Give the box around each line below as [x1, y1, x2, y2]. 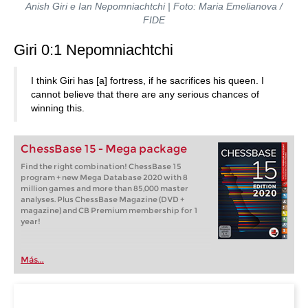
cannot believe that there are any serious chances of [31, 89, 259, 100]
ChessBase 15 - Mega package [21, 142, 187, 155]
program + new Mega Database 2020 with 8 [21, 173, 188, 182]
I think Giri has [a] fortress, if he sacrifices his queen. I [31, 75, 264, 86]
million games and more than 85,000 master [21, 184, 188, 193]
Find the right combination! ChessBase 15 [21, 162, 181, 171]
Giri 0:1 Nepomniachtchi [14, 41, 173, 58]
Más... [21, 254, 44, 265]
